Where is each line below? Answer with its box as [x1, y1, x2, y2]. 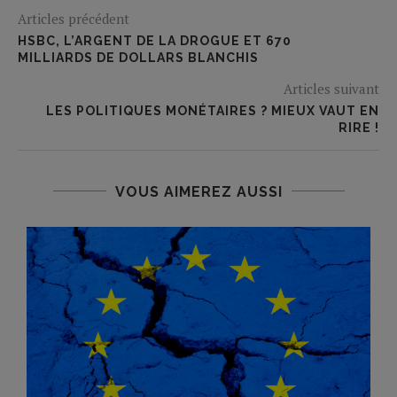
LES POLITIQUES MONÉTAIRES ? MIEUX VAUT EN [46, 103, 379, 118]
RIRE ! [339, 120, 379, 135]
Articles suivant [284, 79, 379, 97]
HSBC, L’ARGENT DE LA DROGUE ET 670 [18, 33, 292, 48]
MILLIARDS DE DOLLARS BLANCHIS [18, 50, 259, 65]
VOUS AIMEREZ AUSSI [114, 183, 283, 200]
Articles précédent [18, 9, 129, 27]
